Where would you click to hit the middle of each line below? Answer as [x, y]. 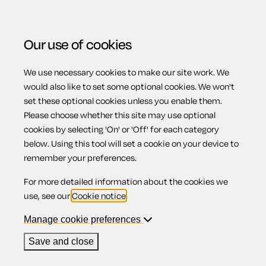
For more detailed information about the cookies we [126, 181]
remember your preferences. [80, 158]
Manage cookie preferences [83, 219]
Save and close [61, 241]
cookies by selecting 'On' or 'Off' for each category [121, 129]
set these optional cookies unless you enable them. [123, 101]
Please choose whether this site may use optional [120, 115]
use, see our [48, 196]
